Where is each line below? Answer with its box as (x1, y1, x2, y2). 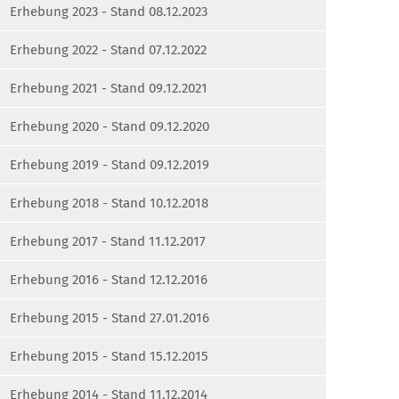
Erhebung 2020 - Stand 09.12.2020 (10, 118, 209, 135)
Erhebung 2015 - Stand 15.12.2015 (10, 348, 208, 365)
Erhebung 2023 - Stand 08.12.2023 (10, 4, 208, 20)
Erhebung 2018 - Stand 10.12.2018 (10, 195, 208, 212)
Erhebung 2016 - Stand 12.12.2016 (10, 272, 208, 289)
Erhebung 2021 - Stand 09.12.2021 (10, 80, 208, 97)
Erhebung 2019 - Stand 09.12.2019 (10, 157, 209, 174)
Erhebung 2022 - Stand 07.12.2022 (10, 42, 207, 59)
